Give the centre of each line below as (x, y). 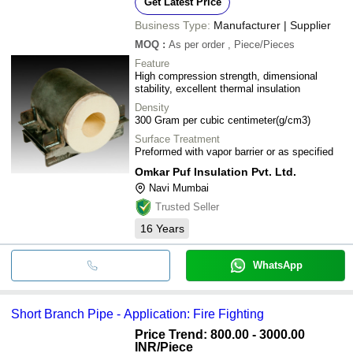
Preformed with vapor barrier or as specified (234, 151)
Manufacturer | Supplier (272, 25)
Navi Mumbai (179, 188)
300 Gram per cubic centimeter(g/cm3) (223, 120)
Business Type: (173, 25)
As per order (197, 44)
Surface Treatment (177, 139)
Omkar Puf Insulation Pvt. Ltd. (216, 171)
